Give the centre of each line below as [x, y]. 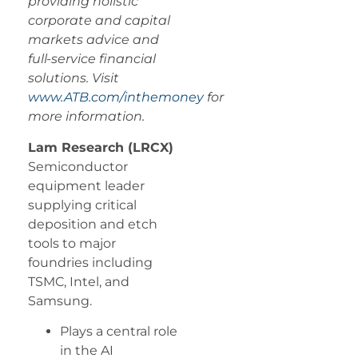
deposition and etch [93, 224]
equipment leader [86, 185]
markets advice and [93, 40]
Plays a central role [119, 332]
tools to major [72, 243]
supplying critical [82, 205]
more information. [86, 117]
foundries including [90, 262]
